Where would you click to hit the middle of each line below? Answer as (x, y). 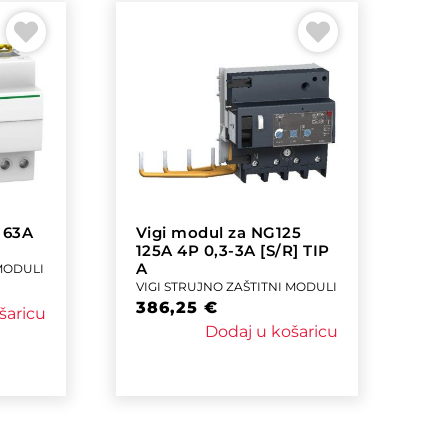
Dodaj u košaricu (271, 332)
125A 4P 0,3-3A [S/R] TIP (232, 251)
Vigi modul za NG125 (218, 233)
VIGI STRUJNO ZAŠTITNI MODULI (236, 287)
